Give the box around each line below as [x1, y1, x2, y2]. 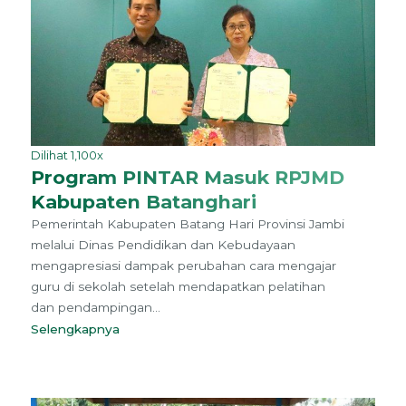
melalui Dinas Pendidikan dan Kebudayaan [30, 237, 295, 253]
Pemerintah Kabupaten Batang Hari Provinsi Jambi [30, 217, 344, 232]
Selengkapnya [30, 322, 127, 337]
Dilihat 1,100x [30, 149, 103, 163]
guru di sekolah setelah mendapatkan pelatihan [30, 279, 325, 295]
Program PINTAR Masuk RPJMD [30, 166, 344, 189]
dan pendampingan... [30, 300, 160, 315]
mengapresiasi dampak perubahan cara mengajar [30, 258, 336, 274]
